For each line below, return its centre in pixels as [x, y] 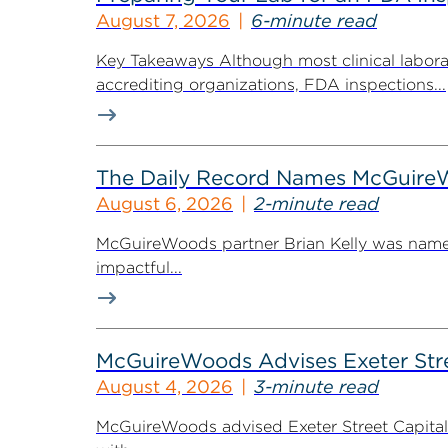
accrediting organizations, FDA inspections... [271, 84]
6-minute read [314, 20]
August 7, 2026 [163, 20]
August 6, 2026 [164, 203]
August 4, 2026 [164, 386]
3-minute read [316, 386]
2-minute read [316, 203]
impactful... [139, 267]
